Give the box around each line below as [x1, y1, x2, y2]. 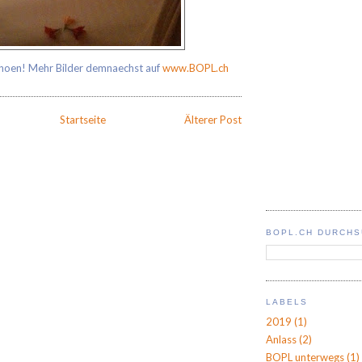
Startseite [59, 112, 106, 126]
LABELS [266, 297, 309, 307]
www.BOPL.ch [162, 61, 229, 75]
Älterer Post [184, 112, 242, 126]
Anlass [266, 333, 297, 347]
